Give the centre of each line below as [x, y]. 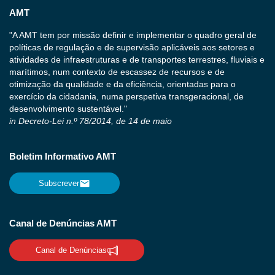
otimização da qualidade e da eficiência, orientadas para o [122, 84]
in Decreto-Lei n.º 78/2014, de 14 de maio [91, 121]
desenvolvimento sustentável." [68, 109]
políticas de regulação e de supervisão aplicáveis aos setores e [132, 48]
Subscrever [59, 183]
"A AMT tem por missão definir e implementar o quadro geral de [133, 35]
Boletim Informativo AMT [63, 157]
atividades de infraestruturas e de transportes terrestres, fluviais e [137, 60]
